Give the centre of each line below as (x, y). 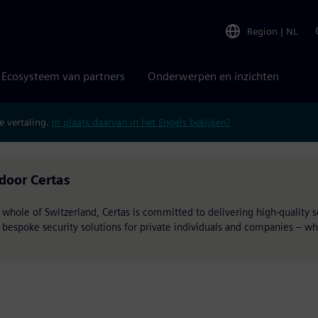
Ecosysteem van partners (63, 76)
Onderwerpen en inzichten (213, 76)
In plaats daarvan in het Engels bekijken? (141, 122)
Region (262, 31)
